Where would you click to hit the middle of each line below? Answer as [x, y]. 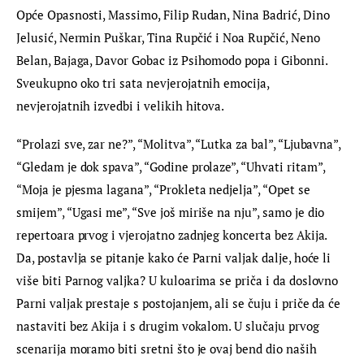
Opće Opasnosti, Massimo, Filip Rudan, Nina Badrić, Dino [175, 14]
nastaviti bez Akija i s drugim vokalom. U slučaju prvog [169, 326]
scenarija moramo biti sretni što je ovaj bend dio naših [168, 349]
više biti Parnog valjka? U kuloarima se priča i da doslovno [179, 281]
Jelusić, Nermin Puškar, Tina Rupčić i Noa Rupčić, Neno [170, 37]
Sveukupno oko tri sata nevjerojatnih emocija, [144, 82]
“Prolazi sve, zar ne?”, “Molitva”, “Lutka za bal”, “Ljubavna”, [180, 144]
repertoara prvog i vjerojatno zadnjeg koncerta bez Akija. [173, 235]
